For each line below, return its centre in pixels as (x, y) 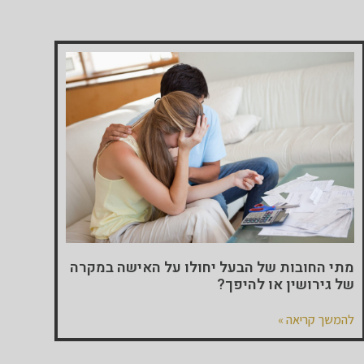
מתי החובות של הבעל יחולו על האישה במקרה (212, 267)
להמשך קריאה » (316, 319)
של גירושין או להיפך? (286, 284)
